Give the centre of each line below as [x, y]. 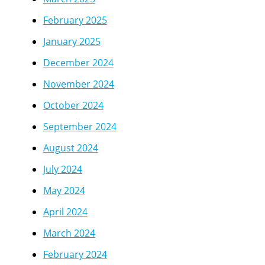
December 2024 [78, 63]
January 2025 [72, 42]
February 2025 [75, 20]
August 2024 [70, 148]
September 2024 [80, 127]
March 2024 [69, 233]
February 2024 [75, 255]
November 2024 [78, 84]
